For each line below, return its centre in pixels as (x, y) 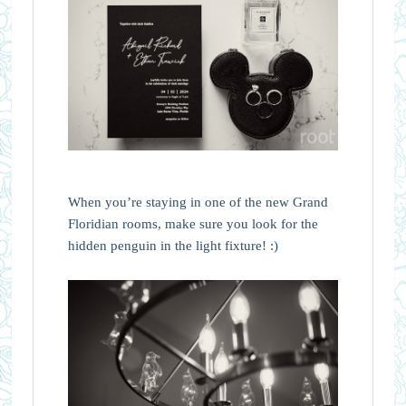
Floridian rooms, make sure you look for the (193, 224)
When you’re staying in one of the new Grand (198, 203)
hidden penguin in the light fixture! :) (173, 246)
